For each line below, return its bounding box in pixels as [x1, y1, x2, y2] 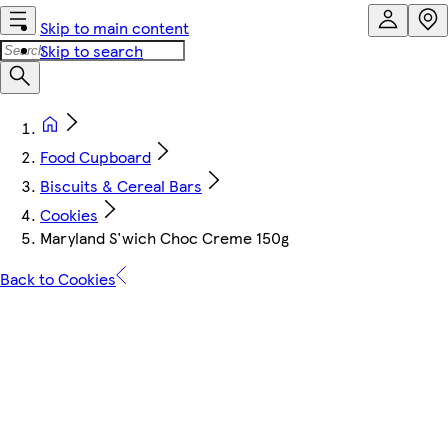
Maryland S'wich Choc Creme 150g [40, 226, 289, 249]
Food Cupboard [40, 145, 151, 168]
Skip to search [40, 39, 143, 62]
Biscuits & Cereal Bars [40, 174, 202, 197]
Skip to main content [40, 16, 189, 39]
